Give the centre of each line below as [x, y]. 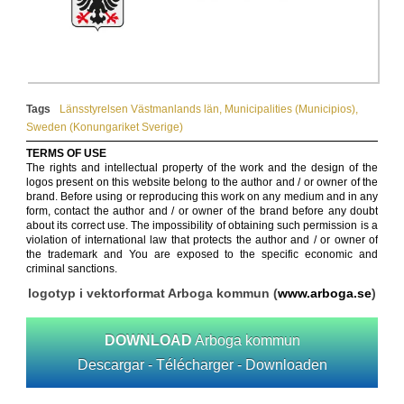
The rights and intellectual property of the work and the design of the [202, 168]
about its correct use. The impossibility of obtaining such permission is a [202, 226]
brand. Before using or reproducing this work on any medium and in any [202, 197]
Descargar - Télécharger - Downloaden [202, 365]
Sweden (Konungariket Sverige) [105, 128]
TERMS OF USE [66, 154]
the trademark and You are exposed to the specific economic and [202, 255]
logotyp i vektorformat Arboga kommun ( [153, 294]
